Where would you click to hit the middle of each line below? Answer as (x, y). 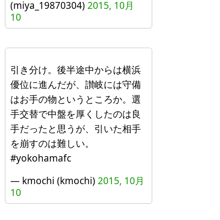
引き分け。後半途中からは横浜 (76, 70)
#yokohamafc (41, 158)
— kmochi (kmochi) (54, 181)
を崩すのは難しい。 (52, 143)
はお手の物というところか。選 (76, 99)
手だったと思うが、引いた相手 (76, 129)
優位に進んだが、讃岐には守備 (76, 84)
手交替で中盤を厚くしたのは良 (76, 114)
